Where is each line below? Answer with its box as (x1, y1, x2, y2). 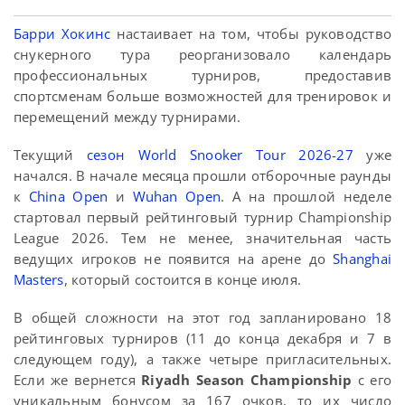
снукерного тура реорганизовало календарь (14, 45, 391, 64)
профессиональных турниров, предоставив (14, 66, 391, 85)
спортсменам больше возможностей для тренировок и (14, 87, 391, 106)
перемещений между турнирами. (14, 108, 241, 127)
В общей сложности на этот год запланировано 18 (14, 308, 391, 327)
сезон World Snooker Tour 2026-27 (86, 146, 353, 165)
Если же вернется (14, 371, 142, 390)
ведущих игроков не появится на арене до (14, 250, 334, 268)
